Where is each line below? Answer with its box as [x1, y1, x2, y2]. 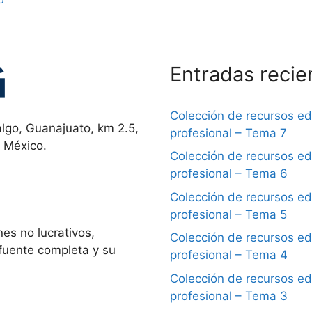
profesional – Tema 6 [170, 166, 288, 181]
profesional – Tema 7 [170, 125, 287, 140]
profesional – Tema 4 [170, 248, 288, 263]
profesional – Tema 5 [170, 207, 287, 221]
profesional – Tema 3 [170, 288, 288, 303]
